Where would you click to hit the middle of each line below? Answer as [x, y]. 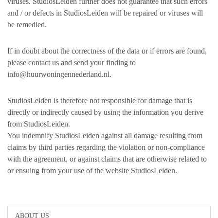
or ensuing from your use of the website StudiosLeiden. [92, 171]
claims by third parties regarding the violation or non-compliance [106, 147]
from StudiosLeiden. [39, 124]
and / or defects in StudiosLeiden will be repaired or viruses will [105, 13]
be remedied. [27, 25]
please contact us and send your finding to [72, 63]
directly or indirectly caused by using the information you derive [105, 112]
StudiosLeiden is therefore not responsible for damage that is [100, 100]
